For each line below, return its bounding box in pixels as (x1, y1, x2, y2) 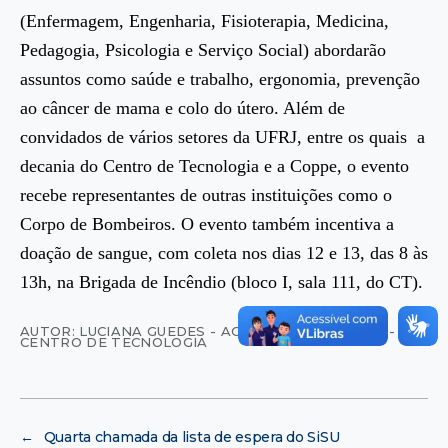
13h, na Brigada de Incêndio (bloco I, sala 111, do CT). (20, 272, 423, 293)
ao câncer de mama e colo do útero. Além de (20, 98, 345, 119)
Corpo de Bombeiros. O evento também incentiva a (20, 214, 394, 235)
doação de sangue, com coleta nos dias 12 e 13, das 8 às (20, 243, 428, 264)
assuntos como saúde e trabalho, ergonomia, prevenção (20, 69, 420, 90)
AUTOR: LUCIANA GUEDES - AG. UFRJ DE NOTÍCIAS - (20, 323, 395, 340)
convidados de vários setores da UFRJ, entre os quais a (20, 127, 425, 148)
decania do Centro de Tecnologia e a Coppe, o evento (20, 156, 409, 177)
